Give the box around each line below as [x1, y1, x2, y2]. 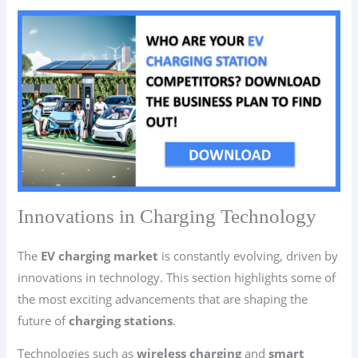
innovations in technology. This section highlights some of [18, 268, 336, 285]
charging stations [69, 312, 173, 328]
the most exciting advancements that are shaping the [18, 290, 308, 307]
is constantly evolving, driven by [158, 247, 339, 264]
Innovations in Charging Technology [18, 205, 317, 227]
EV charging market [41, 247, 159, 264]
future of [18, 312, 70, 328]
